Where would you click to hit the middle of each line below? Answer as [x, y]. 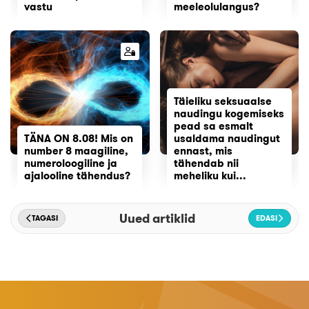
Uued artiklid [157, 218]
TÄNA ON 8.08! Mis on [79, 138]
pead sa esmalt [213, 126]
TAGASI [45, 218]
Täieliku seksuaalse [222, 101]
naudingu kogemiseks [229, 113]
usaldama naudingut [227, 138]
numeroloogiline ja [71, 163]
